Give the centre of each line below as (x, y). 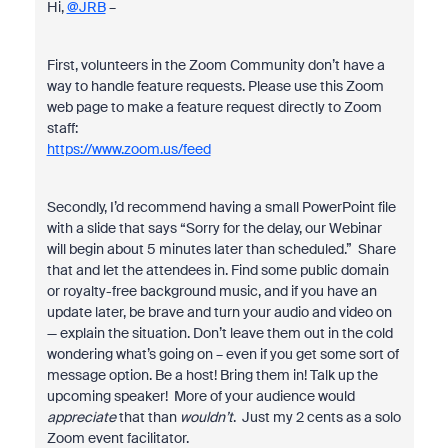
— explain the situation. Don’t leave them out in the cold (219, 333)
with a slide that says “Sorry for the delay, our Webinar (214, 228)
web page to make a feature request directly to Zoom (214, 107)
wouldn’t (206, 417)
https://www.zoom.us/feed (128, 149)
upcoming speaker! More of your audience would (200, 396)
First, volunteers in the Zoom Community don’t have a (215, 65)
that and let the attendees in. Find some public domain (217, 270)
